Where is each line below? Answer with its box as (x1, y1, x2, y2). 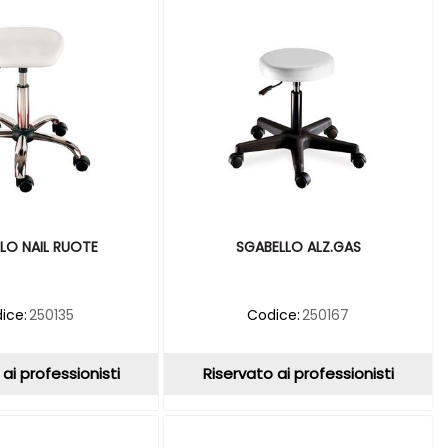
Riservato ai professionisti (202, 362, 394, 384)
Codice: (246, 304, 300, 325)
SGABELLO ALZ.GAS (235, 236, 361, 257)
